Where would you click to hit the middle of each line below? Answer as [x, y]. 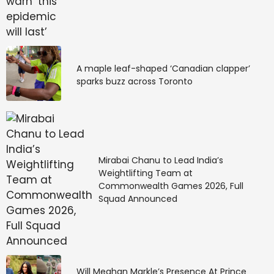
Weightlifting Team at [146, 173]
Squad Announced [138, 199]
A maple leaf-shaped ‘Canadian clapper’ [163, 69]
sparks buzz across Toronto [134, 82]
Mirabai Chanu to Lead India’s [161, 161]
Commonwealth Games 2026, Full [171, 186]
